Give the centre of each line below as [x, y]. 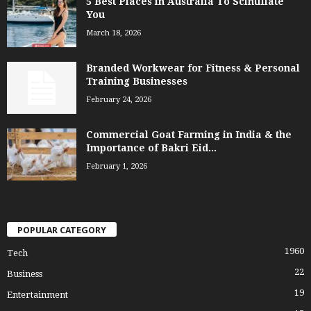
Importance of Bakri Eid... [151, 148]
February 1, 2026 [117, 166]
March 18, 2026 [114, 33]
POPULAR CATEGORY [62, 230]
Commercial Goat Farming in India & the [189, 134]
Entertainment [37, 295]
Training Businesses [137, 81]
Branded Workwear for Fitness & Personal [193, 68]
